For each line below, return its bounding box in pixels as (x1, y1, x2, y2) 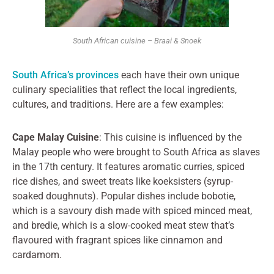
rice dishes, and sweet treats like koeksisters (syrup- (12, 176, 233, 188)
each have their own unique (119, 69, 239, 81)
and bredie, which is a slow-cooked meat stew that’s (12, 220, 234, 232)
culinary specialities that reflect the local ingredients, (12, 84, 237, 96)
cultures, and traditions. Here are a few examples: (12, 98, 224, 111)
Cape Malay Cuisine (12, 131, 99, 144)
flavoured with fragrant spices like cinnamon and (12, 234, 223, 246)
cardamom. (12, 249, 62, 261)
